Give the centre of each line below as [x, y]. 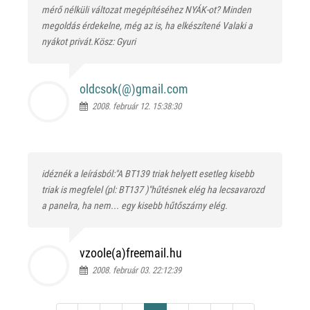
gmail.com [162, 89]
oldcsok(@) [108, 89]
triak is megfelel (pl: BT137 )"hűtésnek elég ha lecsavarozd [153, 190]
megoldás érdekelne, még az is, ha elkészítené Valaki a [147, 26]
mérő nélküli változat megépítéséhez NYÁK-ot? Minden [146, 10]
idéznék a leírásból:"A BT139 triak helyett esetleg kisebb [148, 174]
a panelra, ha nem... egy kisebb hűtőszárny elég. [135, 206]
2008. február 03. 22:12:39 [135, 270]
